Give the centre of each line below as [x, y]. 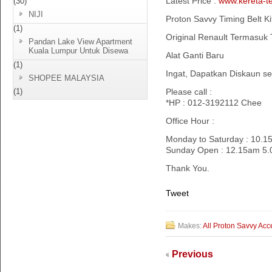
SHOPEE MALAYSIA [66, 78]
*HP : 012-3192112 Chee [214, 103]
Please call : [189, 92]
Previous [192, 254]
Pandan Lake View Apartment [80, 42]
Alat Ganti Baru [195, 55]
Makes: [190, 226]
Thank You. [188, 168]
